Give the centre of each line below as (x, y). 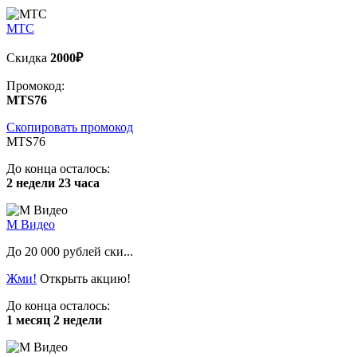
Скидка (28, 57)
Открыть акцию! (85, 278)
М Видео (31, 224)
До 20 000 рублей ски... (70, 251)
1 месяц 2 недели (54, 320)
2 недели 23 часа (53, 182)
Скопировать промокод (70, 127)
